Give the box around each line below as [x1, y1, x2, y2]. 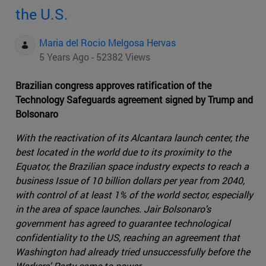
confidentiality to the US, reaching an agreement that [15, 230, 240, 243]
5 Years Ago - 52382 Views [39, 50, 150, 63]
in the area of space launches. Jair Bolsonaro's [15, 202, 211, 215]
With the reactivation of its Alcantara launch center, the [15, 131, 248, 144]
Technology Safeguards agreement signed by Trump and [15, 93, 253, 106]
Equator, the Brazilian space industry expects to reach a [15, 159, 249, 172]
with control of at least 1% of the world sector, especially [15, 188, 253, 201]
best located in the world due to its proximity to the [15, 145, 231, 158]
